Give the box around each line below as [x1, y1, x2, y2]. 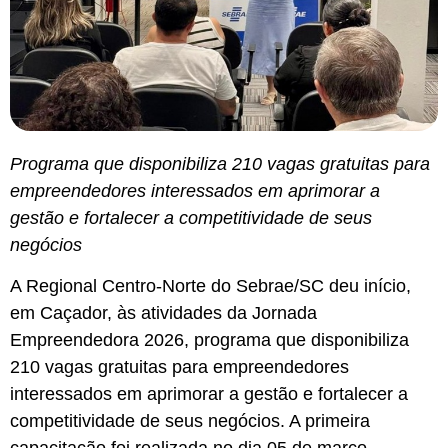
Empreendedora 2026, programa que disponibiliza [10, 330, 409, 351]
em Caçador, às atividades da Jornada [10, 303, 317, 324]
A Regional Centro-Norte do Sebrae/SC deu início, [10, 276, 411, 297]
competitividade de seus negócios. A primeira [10, 411, 370, 432]
